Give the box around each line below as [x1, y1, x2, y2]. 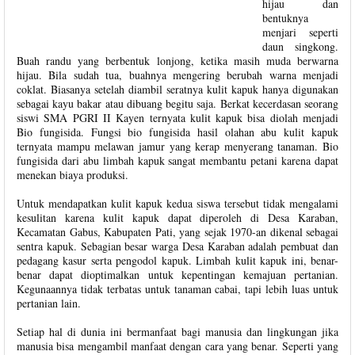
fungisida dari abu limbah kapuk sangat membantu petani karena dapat [17, 153, 338, 168]
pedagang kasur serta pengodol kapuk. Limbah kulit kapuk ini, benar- [17, 253, 338, 268]
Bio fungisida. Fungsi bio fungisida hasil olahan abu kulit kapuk [17, 124, 338, 139]
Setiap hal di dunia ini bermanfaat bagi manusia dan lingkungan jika [17, 324, 338, 339]
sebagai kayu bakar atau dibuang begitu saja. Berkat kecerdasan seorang [17, 96, 338, 111]
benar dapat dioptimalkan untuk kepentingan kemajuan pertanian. [17, 267, 338, 282]
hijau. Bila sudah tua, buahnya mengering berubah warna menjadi [17, 67, 338, 82]
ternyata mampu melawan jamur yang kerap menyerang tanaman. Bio [17, 139, 338, 154]
